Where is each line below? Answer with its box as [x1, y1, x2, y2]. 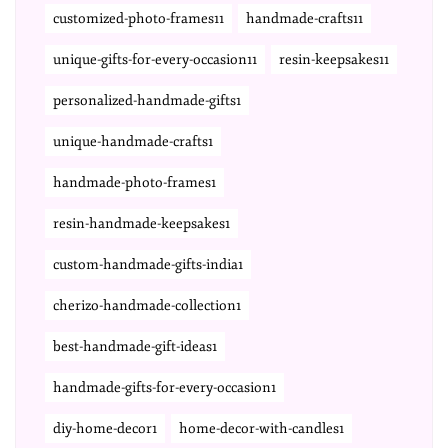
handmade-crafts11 [246, 10, 363, 27]
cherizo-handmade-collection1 [53, 297, 241, 314]
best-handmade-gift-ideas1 [53, 338, 217, 355]
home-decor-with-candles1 [179, 420, 344, 437]
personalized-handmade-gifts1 [53, 92, 241, 109]
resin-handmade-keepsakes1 [53, 215, 230, 232]
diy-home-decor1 [53, 420, 157, 437]
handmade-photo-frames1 [53, 174, 216, 191]
